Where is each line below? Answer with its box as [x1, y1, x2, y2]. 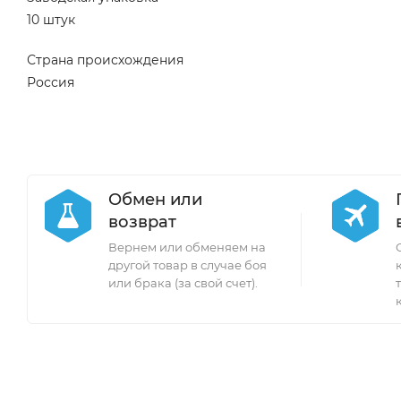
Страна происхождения [27, 52, 183, 68]
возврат [108, 212, 176, 232]
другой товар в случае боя [108, 258, 267, 272]
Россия [27, 74, 74, 90]
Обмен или [108, 190, 202, 209]
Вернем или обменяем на [108, 240, 266, 254]
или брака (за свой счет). [108, 276, 258, 290]
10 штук [27, 12, 75, 28]
